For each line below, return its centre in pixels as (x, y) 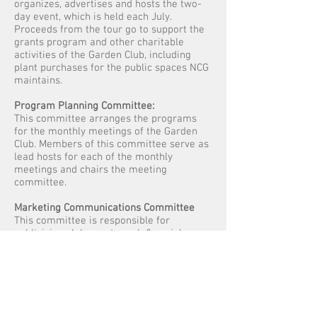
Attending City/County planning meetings (108, 285)
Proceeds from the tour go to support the (109, 30)
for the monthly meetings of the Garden (106, 132)
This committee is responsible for (92, 221)
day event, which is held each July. (94, 17)
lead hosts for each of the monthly (93, 157)
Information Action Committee (84, 272)
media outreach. (52, 246)
